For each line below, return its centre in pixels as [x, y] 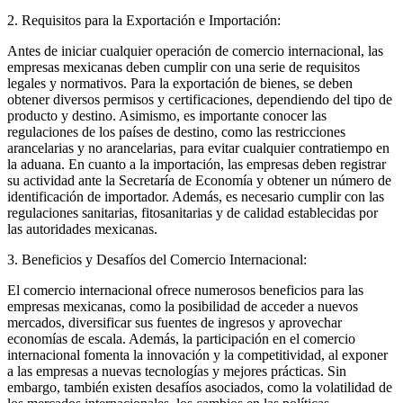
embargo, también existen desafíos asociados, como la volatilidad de [200, 387]
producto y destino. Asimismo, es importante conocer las [167, 115]
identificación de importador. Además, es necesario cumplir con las [196, 196]
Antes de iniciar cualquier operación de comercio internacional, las [195, 50]
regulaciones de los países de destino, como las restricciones [176, 131]
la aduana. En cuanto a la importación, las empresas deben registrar [197, 164]
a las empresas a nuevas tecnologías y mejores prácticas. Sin [177, 371]
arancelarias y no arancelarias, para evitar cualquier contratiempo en [198, 148]
